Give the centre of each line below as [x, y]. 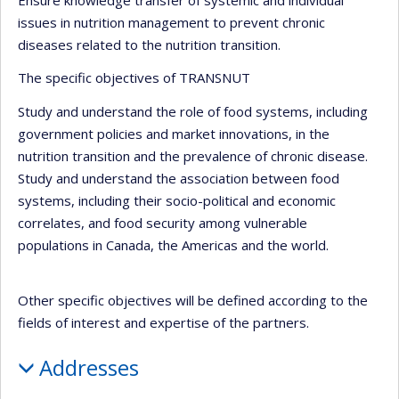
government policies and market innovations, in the [174, 133]
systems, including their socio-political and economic [177, 200]
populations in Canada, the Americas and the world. [173, 244]
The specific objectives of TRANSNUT [134, 77]
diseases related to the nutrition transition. [149, 44]
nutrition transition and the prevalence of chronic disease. [193, 155]
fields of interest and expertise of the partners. [163, 322]
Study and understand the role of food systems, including [193, 111]
